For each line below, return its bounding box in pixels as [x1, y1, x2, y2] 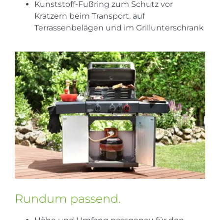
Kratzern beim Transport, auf [34, 11, 145, 21]
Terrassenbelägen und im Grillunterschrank [34, 23, 204, 32]
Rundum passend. [14, 192, 121, 206]
